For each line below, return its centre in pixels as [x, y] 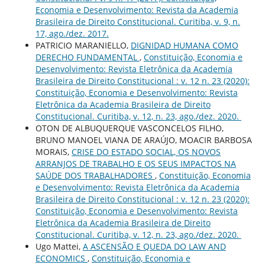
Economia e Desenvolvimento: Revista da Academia [137, 9]
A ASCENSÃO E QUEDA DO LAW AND [154, 246]
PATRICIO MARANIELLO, [83, 45]
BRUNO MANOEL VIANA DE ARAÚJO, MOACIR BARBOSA [143, 140]
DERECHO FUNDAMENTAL [87, 57]
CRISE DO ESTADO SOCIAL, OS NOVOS [146, 151]
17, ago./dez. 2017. [72, 33]
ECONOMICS [61, 258]
